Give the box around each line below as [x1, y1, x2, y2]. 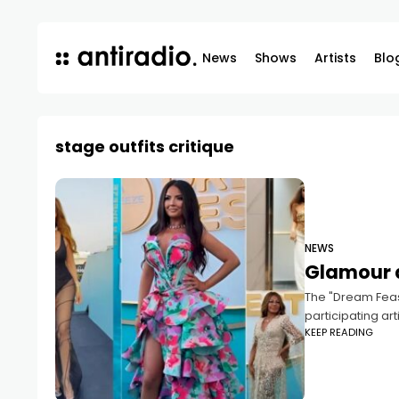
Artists [314, 49, 356, 67]
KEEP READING [305, 325, 373, 339]
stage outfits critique [55, 135, 234, 158]
